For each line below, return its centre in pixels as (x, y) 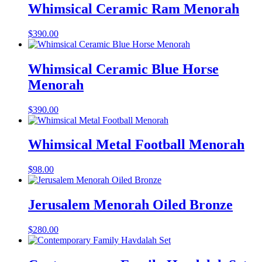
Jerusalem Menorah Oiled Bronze (130, 205)
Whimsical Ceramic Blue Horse (123, 69)
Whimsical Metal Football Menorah (136, 145)
